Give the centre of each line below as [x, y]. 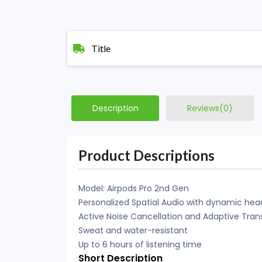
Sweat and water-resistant [133, 230]
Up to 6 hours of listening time [140, 244]
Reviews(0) [210, 108]
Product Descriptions [146, 155]
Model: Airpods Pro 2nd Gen [134, 188]
